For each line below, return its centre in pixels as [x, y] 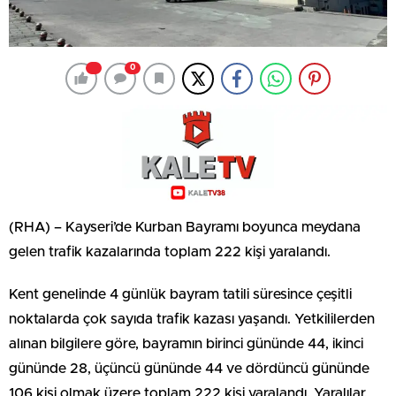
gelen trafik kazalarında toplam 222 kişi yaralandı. [170, 251]
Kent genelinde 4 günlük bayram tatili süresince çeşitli [180, 294]
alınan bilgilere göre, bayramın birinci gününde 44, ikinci [186, 343]
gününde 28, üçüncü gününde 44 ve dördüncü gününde [189, 368]
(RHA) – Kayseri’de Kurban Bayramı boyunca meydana [185, 227]
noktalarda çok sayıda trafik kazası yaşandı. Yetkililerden [192, 319]
